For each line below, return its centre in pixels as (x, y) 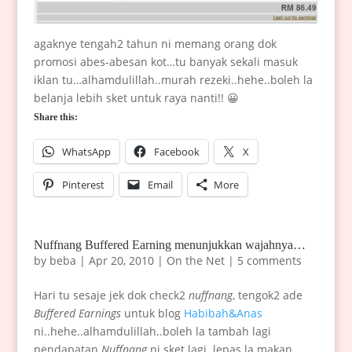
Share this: (55, 117)
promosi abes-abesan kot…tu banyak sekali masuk (165, 61)
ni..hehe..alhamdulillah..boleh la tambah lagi (152, 331)
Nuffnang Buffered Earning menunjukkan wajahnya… (169, 244)
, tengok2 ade (267, 295)
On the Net (195, 260)
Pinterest (83, 184)
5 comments (269, 260)
